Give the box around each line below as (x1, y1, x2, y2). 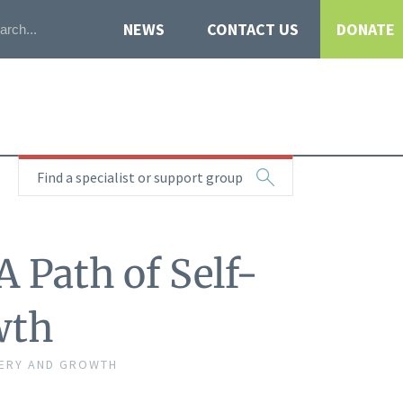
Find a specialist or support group (37, 168, 243, 187)
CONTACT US (207, 19, 300, 40)
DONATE (336, 19, 396, 40)
